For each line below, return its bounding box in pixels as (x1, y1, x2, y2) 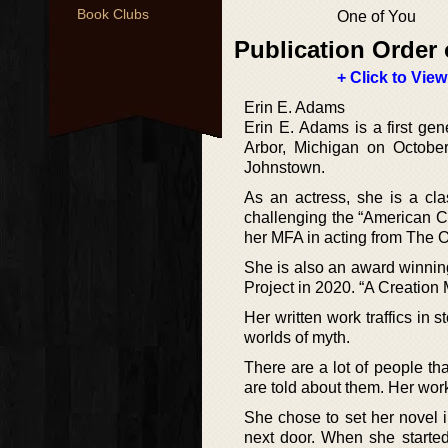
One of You (337, 8, 416, 25)
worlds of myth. (244, 329, 350, 346)
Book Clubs (77, 6, 149, 22)
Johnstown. (244, 159, 325, 176)
